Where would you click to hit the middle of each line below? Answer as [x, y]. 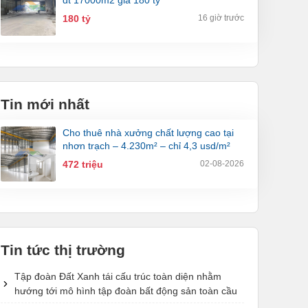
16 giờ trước [221, 18]
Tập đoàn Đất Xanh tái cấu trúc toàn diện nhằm [118, 277]
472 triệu [83, 165]
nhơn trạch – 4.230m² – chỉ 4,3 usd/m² [146, 146]
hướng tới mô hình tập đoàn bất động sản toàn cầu [126, 291]
